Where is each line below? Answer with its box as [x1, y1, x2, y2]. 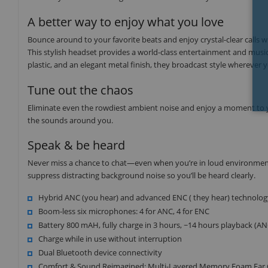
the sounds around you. [28, 114, 113, 126]
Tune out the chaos [28, 81, 133, 98]
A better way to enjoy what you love [28, 14, 224, 31]
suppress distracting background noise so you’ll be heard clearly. [28, 170, 255, 181]
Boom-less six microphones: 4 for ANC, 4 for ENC [38, 205, 209, 217]
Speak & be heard [28, 137, 125, 154]
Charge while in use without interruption [38, 233, 182, 244]
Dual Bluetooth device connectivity [38, 246, 162, 258]
